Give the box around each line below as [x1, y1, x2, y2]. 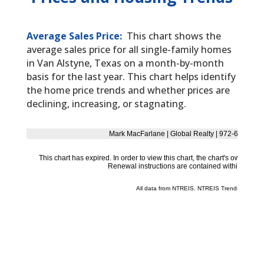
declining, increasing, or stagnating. [26, 97, 186, 111]
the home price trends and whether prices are [26, 84, 230, 97]
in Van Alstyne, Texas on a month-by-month [26, 57, 224, 70]
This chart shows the [126, 29, 221, 43]
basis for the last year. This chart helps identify [26, 70, 236, 84]
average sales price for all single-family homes [26, 43, 232, 57]
